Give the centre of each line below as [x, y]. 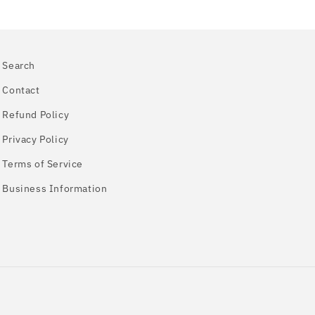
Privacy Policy [36, 139]
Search [19, 65]
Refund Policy [36, 115]
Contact [21, 90]
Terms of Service [43, 164]
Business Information [55, 188]
